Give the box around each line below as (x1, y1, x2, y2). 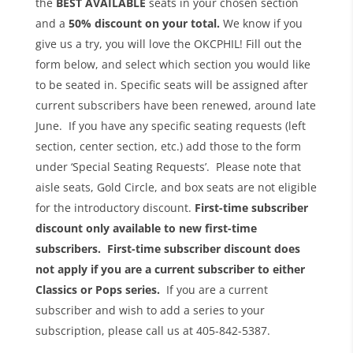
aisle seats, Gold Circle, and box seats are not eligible (35, 179, 317, 195)
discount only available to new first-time (35, 220, 257, 236)
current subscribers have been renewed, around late (35, 97, 316, 113)
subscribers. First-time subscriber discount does (35, 240, 300, 256)
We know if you (219, 15, 303, 31)
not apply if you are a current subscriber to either (35, 261, 305, 277)
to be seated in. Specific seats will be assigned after (35, 76, 308, 92)
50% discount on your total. (68, 15, 220, 31)
